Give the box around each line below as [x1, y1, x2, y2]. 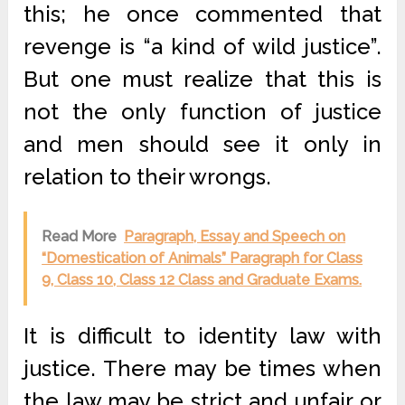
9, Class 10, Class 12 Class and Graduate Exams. [42, 271, 363, 288]
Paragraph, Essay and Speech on [124, 228, 346, 245]
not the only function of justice [24, 99, 381, 125]
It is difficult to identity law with [24, 323, 381, 349]
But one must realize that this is [24, 66, 381, 92]
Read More [42, 228, 118, 245]
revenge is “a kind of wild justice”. [24, 33, 381, 60]
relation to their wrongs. [24, 164, 272, 190]
